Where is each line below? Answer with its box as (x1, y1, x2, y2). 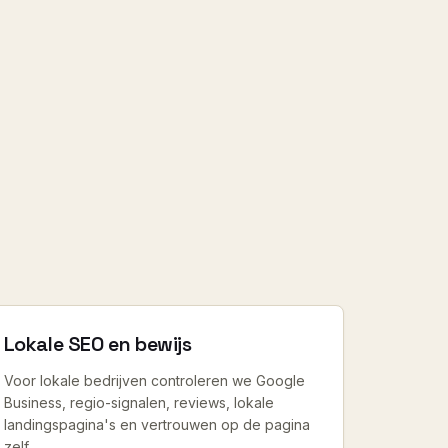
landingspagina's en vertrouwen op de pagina (3, 416, 310, 433)
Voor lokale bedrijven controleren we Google (3, 372, 305, 389)
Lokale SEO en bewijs (3, 331, 192, 357)
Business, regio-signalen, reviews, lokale (3, 394, 274, 411)
